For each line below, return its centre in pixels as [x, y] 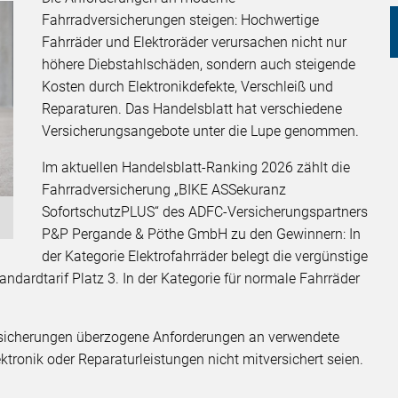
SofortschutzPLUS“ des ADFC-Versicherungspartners [205, 212]
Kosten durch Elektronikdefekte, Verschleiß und [188, 87]
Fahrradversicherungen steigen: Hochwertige [181, 20]
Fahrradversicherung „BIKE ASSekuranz [164, 190]
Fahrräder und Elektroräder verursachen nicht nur [195, 43]
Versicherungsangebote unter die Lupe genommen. [201, 131]
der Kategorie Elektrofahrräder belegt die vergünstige [205, 257]
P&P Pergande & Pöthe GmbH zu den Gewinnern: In [202, 235]
